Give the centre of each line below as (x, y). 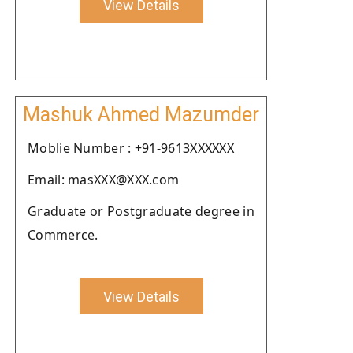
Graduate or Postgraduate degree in (141, 211)
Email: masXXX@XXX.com (104, 180)
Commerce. (63, 235)
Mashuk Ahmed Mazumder (141, 115)
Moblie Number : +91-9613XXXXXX (131, 148)
